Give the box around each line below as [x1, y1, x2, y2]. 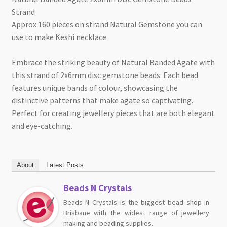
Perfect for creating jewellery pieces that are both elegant [11, 108, 215, 119]
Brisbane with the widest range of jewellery [63, 208, 210, 218]
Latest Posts [46, 161, 84, 169]
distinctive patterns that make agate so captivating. [11, 95, 193, 106]
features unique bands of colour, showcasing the [11, 83, 178, 93]
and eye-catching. [11, 121, 72, 131]
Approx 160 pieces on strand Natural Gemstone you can [11, 19, 202, 30]
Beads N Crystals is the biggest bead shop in [63, 198, 210, 207]
